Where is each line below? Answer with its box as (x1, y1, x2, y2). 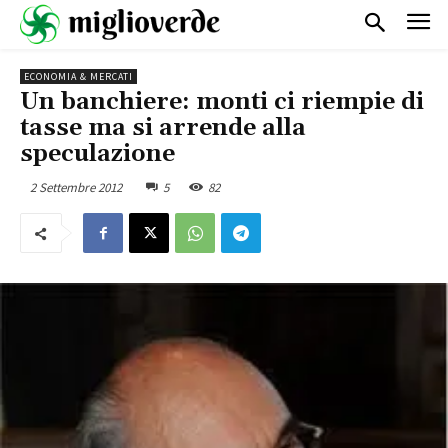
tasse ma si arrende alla (20, 112, 306, 143)
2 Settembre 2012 (30, 178, 122, 196)
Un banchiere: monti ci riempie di (20, 86, 424, 117)
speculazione (20, 138, 175, 169)
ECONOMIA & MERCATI (24, 69, 133, 83)
